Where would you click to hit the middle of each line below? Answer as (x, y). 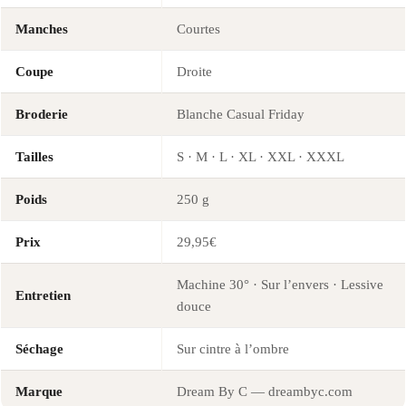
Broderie (42, 114)
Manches (42, 29)
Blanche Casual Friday (241, 114)
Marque (39, 391)
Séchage (39, 348)
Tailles (34, 156)
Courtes (198, 29)
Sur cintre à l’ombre (233, 348)
